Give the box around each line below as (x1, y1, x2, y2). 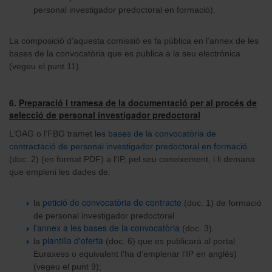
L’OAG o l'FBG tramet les (9, 128, 108, 138)
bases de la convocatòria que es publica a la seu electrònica (9, 48, 240, 58)
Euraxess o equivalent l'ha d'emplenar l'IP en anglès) (33, 248, 237, 259)
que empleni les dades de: (9, 166, 110, 177)
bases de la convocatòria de (108, 128, 216, 138)
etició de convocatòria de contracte (47, 195, 182, 208)
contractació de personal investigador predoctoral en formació (9, 141, 247, 151)
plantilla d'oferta (42, 234, 103, 246)
